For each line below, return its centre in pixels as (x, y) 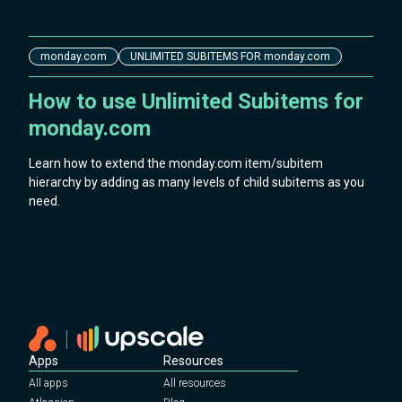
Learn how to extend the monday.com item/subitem (176, 164)
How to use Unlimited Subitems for (196, 102)
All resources (195, 384)
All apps (48, 384)
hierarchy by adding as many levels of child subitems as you (197, 183)
